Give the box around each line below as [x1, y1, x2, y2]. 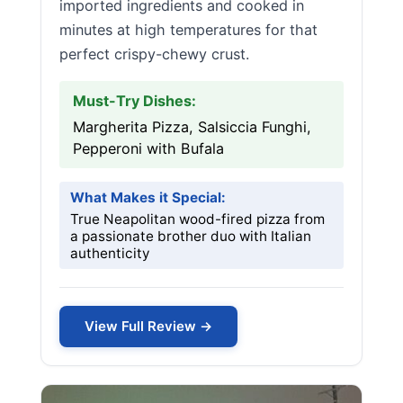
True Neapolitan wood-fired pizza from [70, 210, 325, 228]
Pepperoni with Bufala [73, 139, 224, 157]
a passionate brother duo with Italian [70, 228, 311, 245]
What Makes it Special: [70, 189, 226, 206]
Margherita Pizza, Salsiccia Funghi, [73, 118, 311, 136]
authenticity [70, 245, 150, 262]
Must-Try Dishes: [73, 92, 196, 110]
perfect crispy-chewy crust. [59, 45, 249, 63]
